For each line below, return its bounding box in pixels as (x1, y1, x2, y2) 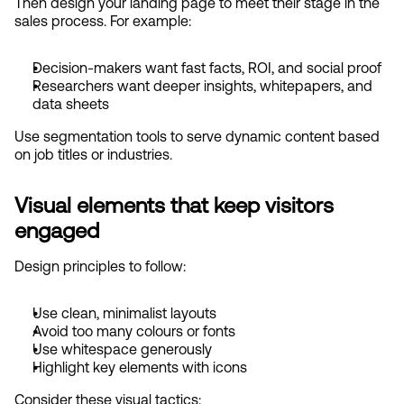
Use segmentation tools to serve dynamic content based (14, 128, 380, 144)
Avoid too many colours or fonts (32, 323, 235, 339)
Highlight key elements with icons (32, 359, 247, 375)
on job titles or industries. (14, 146, 172, 162)
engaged (14, 217, 99, 243)
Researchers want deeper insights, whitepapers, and (32, 78, 372, 94)
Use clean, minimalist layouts (32, 305, 216, 321)
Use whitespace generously (32, 341, 212, 357)
